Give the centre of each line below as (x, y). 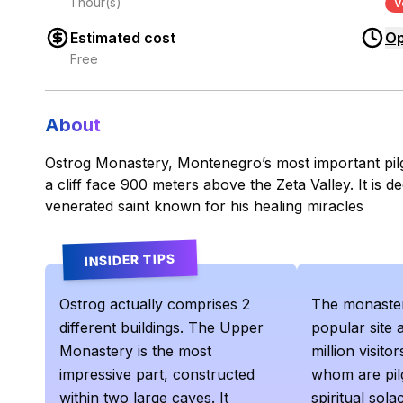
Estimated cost (123, 38)
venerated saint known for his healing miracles (204, 206)
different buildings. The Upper (161, 327)
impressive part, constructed (157, 374)
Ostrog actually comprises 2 (155, 304)
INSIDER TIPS (130, 259)
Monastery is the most (135, 350)
